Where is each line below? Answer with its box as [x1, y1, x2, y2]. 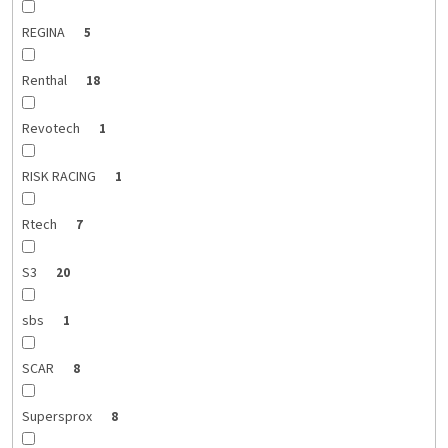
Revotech [21, 119, 83, 140]
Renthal [21, 71, 70, 92]
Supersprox [21, 407, 95, 428]
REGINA [21, 23, 68, 44]
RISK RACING [21, 167, 99, 188]
